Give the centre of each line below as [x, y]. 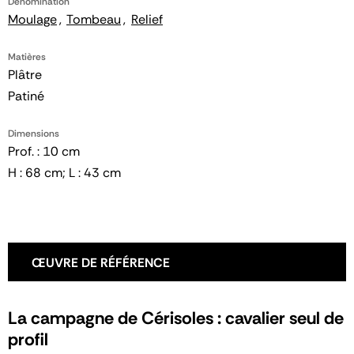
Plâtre [25, 75]
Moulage [32, 19]
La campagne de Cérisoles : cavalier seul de [176, 318]
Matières [27, 57]
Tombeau [94, 19]
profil [28, 339]
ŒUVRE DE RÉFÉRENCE [101, 263]
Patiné [26, 96]
